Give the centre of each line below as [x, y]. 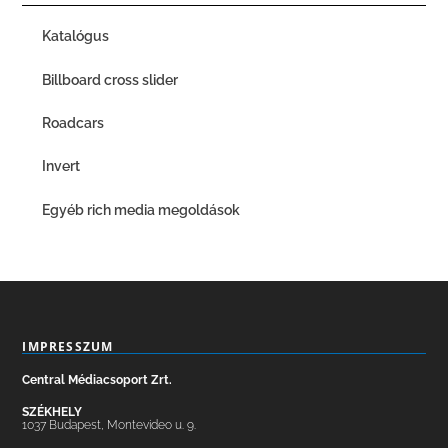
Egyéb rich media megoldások [141, 209]
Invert [61, 166]
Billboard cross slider [110, 79]
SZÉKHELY [52, 411]
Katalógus [77, 36]
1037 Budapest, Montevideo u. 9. [109, 424]
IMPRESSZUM [68, 346]
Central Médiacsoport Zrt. [97, 379]
